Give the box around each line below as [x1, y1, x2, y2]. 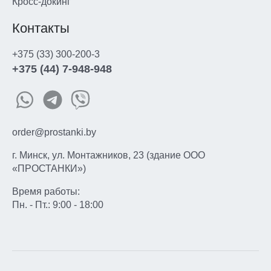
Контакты [12, 20, 70, 36]
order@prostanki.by [12, 127, 96, 137]
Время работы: [12, 186, 80, 197]
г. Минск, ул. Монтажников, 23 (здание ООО [12, 150, 205, 160]
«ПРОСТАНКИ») [12, 163, 86, 174]
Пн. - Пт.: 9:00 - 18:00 [12, 200, 103, 210]
